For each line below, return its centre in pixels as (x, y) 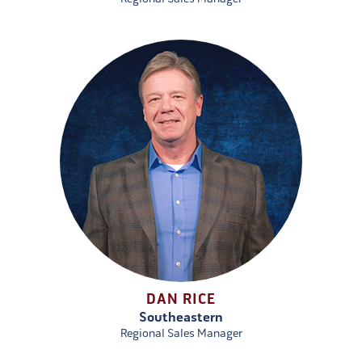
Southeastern (181, 318)
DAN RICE (181, 300)
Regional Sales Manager (181, 334)
